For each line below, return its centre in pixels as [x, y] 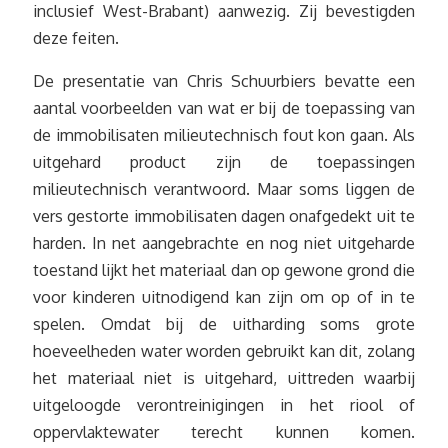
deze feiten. [76, 37]
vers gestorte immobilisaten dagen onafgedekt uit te [224, 215]
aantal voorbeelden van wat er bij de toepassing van [224, 107]
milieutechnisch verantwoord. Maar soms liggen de [224, 188]
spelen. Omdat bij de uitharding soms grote [224, 323]
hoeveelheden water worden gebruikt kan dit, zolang [224, 350]
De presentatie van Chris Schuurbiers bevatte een [224, 80]
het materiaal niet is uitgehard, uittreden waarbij [224, 377]
